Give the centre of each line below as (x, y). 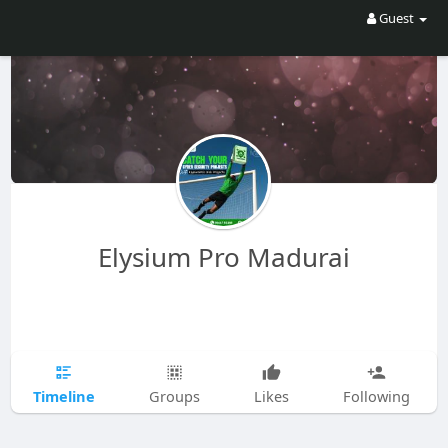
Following (376, 396)
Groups (174, 396)
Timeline (63, 395)
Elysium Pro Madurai (223, 257)
